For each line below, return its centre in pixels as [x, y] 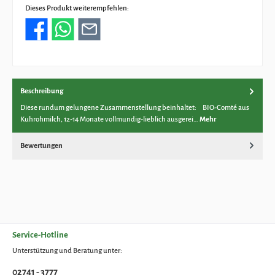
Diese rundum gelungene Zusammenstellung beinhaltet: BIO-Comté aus [135, 108]
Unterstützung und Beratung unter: [67, 251]
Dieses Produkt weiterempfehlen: [77, 9]
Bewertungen [41, 145]
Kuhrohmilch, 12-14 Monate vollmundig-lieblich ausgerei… [110, 120]
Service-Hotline [40, 234]
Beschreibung [42, 91]
